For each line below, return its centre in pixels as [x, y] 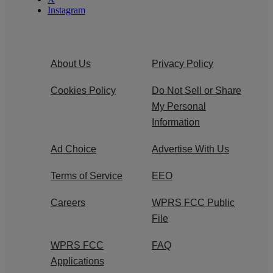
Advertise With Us [190, 149]
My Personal [179, 106]
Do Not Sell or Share [197, 90]
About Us [71, 63]
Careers [68, 202]
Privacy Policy [183, 63]
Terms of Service [87, 175]
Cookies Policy [83, 90]
